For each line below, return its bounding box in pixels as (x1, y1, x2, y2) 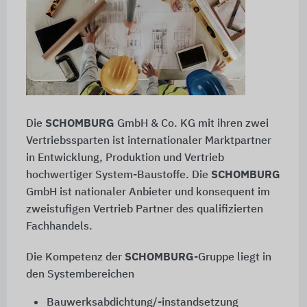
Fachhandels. (25, 221, 93, 233)
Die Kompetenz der (25, 252, 125, 264)
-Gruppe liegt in (193, 252, 271, 264)
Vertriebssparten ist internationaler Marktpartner (25, 136, 271, 147)
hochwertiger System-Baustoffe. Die (25, 170, 211, 182)
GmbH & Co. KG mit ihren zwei (116, 119, 269, 130)
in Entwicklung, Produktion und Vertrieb (25, 153, 224, 164)
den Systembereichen (25, 269, 134, 281)
